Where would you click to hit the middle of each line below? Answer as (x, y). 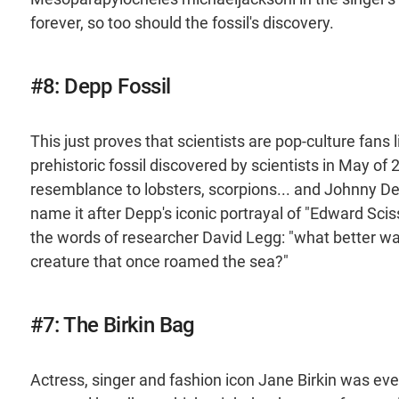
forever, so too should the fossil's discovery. (182, 23)
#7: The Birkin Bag (112, 325)
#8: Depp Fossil (100, 86)
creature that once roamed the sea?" (159, 261)
